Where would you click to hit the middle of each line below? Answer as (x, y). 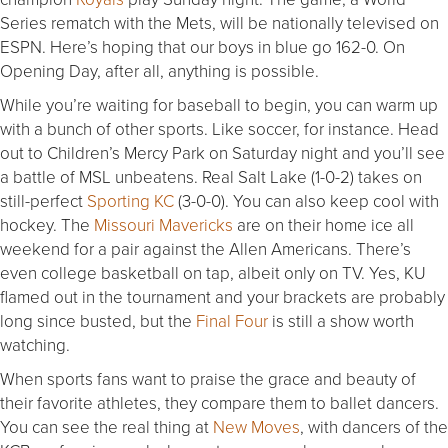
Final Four (232, 321)
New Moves (256, 427)
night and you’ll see (371, 153)
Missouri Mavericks (163, 225)
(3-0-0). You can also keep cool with (308, 201)
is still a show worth (341, 321)
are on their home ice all (323, 225)
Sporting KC (130, 201)
